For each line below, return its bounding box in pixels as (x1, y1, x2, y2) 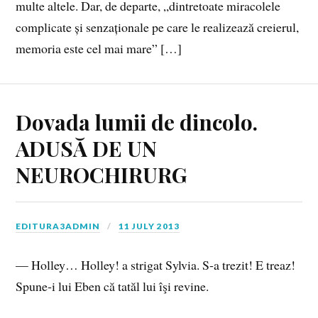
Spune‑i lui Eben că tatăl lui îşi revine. (16, 277, 209, 295)
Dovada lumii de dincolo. (16, 107, 258, 136)
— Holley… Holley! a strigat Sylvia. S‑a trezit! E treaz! (16, 256, 296, 273)
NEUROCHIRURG (16, 160, 188, 188)
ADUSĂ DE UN (16, 133, 158, 162)
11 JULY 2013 (119, 220, 180, 231)
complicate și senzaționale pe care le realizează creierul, (16, 18, 300, 36)
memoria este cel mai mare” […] (16, 40, 182, 57)
